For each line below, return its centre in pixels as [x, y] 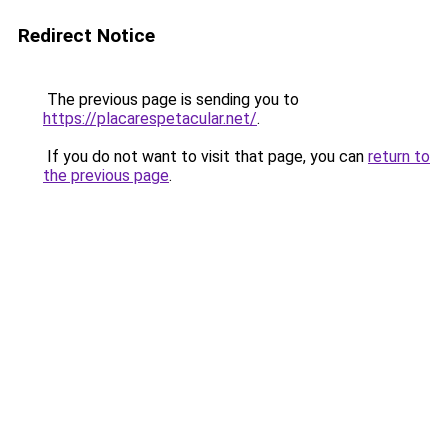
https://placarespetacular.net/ [150, 118]
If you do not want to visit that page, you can [205, 156]
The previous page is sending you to [171, 99]
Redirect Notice [86, 35]
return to [399, 156]
